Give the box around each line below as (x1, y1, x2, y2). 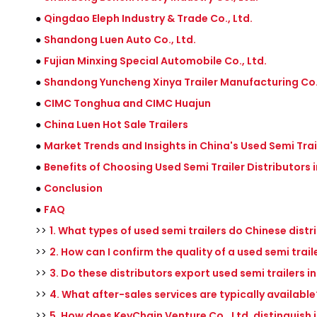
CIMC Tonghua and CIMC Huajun (44, 96, 211, 110)
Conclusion (44, 181, 103, 195)
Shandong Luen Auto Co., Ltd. (44, 33, 196, 47)
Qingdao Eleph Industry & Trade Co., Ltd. (44, 11, 253, 25)
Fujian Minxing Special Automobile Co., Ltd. (44, 54, 267, 68)
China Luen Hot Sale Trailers (44, 117, 188, 132)
